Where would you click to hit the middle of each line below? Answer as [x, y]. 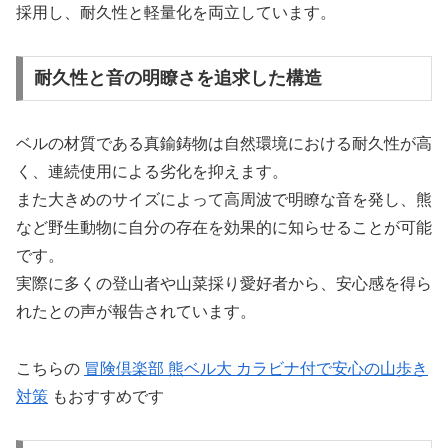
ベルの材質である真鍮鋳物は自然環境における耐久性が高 [224, 144]
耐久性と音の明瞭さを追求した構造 [177, 78]
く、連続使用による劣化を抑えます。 [152, 172]
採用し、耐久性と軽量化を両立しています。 [176, 12]
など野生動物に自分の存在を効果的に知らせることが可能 [224, 228]
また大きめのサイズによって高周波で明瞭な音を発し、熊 [224, 200]
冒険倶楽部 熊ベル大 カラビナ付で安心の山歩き [256, 369]
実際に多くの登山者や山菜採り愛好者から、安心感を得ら [224, 284]
